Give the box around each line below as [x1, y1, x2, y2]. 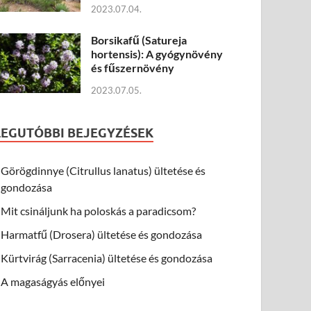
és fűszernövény [91, 60, 175, 74]
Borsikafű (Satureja [91, 33, 187, 47]
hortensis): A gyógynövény [91, 47, 224, 60]
